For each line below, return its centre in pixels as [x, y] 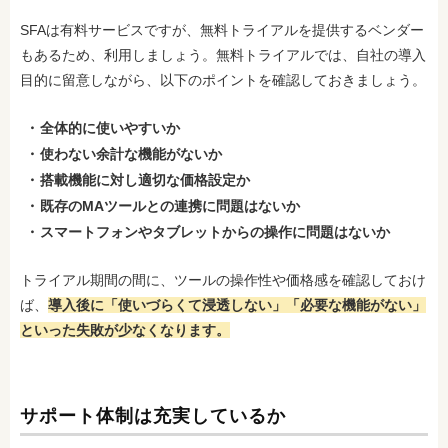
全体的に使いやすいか [110, 128]
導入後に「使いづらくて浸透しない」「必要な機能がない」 [237, 305]
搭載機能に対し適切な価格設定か [145, 180]
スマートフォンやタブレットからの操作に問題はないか [215, 232]
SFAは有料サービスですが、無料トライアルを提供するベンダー [222, 30]
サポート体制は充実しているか [153, 416]
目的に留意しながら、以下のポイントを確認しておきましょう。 [223, 80]
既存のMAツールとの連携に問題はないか [170, 206]
